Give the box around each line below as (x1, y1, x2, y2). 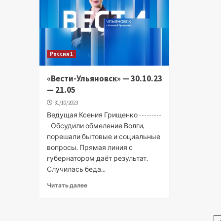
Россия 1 (49, 50, 73, 57)
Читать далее (46, 181, 87, 189)
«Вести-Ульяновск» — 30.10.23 (46, 73, 162, 84)
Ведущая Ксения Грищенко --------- (46, 110, 161, 119)
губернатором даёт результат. (46, 153, 148, 162)
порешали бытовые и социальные (46, 132, 160, 141)
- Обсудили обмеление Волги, (46, 121, 145, 130)
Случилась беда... (46, 164, 106, 173)
